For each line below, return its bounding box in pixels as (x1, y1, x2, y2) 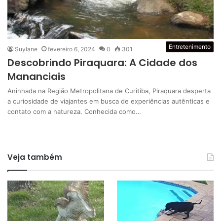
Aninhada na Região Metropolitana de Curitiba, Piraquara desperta (7, 86, 211, 95)
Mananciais (7, 69, 66, 83)
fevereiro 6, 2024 (48, 45, 95, 53)
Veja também (7, 151, 62, 162)
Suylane (15, 45, 37, 53)
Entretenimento (169, 42, 211, 50)
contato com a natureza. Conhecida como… (7, 107, 141, 115)
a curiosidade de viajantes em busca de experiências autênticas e (7, 97, 210, 105)
